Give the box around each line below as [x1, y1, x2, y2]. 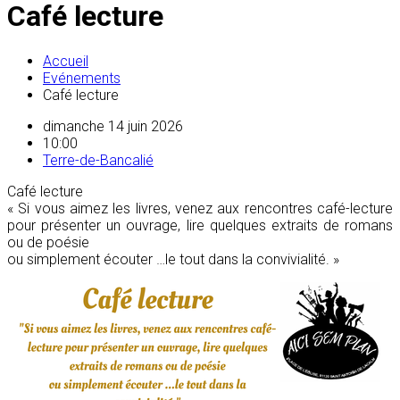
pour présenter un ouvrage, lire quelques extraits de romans [7, 216, 393, 234]
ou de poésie [7, 233, 89, 251]
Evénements [43, 69, 121, 87]
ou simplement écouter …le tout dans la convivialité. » [7, 250, 339, 268]
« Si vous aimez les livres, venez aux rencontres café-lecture [7, 199, 393, 217]
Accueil [43, 52, 88, 70]
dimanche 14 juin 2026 [43, 117, 183, 135]
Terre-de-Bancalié [43, 151, 154, 169]
